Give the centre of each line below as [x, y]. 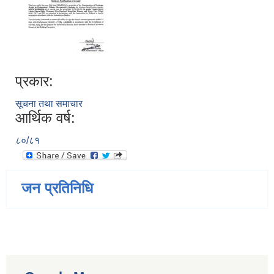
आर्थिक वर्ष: [45, 118]
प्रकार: [34, 81]
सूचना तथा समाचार [49, 104]
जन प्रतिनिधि [57, 188]
